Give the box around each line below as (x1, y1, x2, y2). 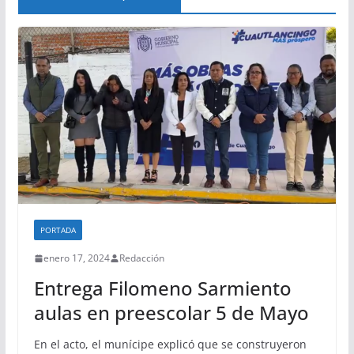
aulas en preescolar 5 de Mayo (33, 299, 309, 326)
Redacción (119, 251, 164, 265)
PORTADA (40, 224, 76, 236)
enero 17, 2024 (43, 251, 110, 265)
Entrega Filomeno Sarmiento (33, 275, 292, 302)
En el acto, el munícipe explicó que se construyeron (33, 337, 307, 352)
